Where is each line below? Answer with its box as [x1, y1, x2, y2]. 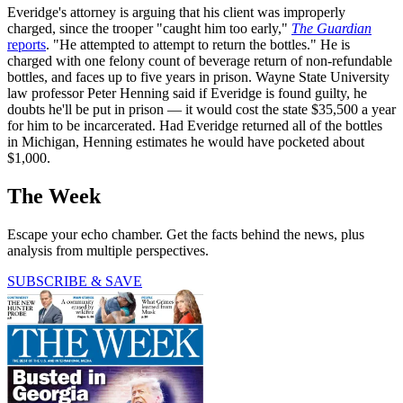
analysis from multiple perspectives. [7, 242, 209, 258]
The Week [7, 184, 101, 208]
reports [7, 36, 46, 52]
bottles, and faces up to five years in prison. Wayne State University [7, 68, 390, 85]
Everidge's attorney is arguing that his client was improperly [7, 4, 345, 20]
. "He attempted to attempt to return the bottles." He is [46, 36, 350, 52]
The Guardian [291, 20, 372, 36]
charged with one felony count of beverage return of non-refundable [7, 52, 392, 68]
